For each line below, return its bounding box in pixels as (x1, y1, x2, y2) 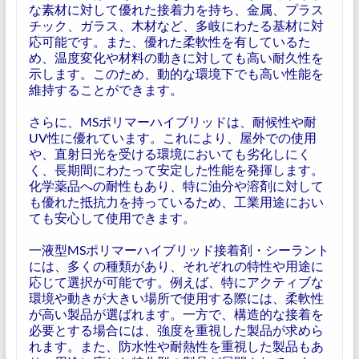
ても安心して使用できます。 (28, 210, 196, 225)
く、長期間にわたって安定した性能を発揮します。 (28, 162, 324, 177)
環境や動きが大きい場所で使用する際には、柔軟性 (28, 290, 324, 305)
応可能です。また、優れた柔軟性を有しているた (28, 34, 311, 49)
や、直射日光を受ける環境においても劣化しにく (28, 146, 311, 161)
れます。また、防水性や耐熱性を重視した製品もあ (28, 338, 324, 353)
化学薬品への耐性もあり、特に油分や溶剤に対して (28, 178, 324, 193)
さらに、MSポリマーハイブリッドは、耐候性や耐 (28, 114, 317, 129)
